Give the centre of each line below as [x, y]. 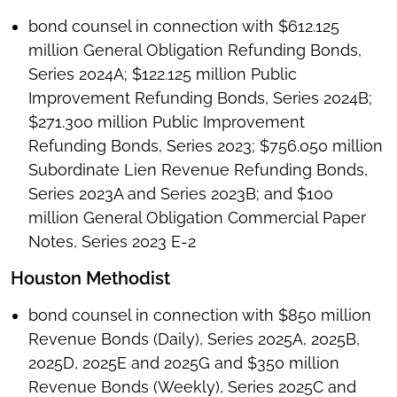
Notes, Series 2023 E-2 [112, 242]
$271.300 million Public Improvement [167, 122]
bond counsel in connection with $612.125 [184, 27]
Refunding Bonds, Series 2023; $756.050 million [206, 146]
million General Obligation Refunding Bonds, [195, 51]
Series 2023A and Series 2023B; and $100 [181, 194]
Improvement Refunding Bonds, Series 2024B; [200, 98]
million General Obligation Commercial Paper [197, 218]
